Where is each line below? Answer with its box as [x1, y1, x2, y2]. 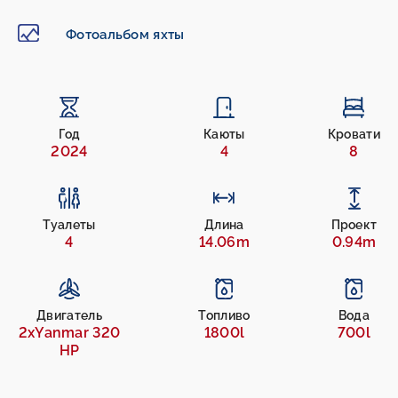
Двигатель [36, 308, 102, 322]
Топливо [198, 308, 251, 322]
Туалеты [43, 218, 96, 232]
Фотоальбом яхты [66, 27, 185, 43]
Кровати [327, 127, 380, 141]
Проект [330, 218, 378, 232]
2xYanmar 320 [18, 324, 121, 341]
